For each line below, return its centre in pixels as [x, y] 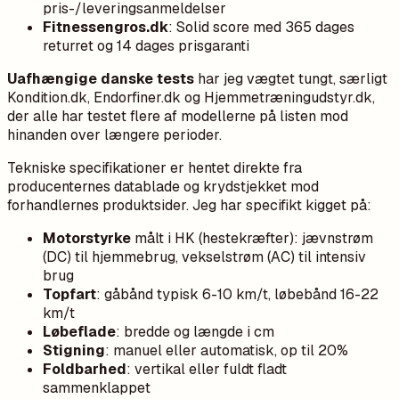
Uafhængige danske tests [101, 78]
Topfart [69, 294]
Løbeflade [79, 331]
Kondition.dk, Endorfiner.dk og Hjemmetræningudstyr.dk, [191, 97]
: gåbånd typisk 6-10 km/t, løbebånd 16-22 [237, 294]
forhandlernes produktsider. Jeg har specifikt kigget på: [189, 205]
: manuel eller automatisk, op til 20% [227, 350]
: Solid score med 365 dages [261, 27]
